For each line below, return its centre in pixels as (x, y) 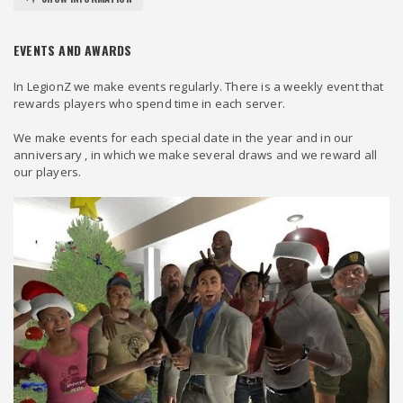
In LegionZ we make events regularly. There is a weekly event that (199, 87)
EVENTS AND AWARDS (73, 50)
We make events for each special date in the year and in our (184, 138)
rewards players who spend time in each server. (149, 104)
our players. (48, 172)
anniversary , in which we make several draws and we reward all (196, 155)
